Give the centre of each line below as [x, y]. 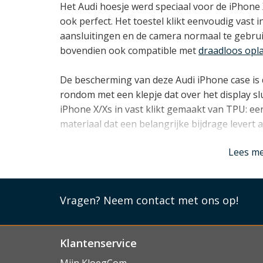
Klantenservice [98, 243]
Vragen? [82, 200]
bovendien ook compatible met [129, 50]
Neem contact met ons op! [171, 200]
